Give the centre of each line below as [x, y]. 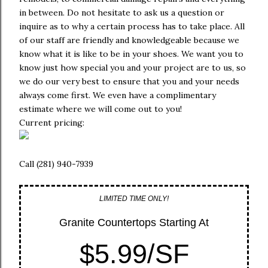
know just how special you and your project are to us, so [133, 68]
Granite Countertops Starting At [134, 222]
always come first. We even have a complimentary [118, 95]
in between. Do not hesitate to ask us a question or [122, 13]
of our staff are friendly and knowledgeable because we [129, 40]
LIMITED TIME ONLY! [134, 199]
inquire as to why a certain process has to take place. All [132, 26]
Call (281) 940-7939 [56, 164]
